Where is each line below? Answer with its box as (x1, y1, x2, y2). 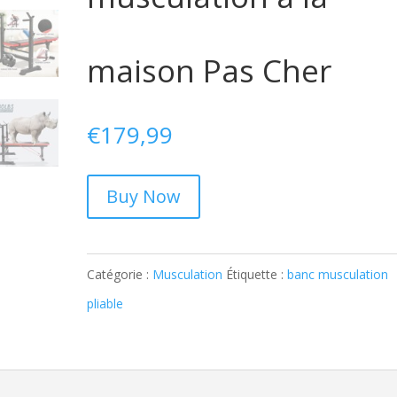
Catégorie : (87, 266, 153, 283)
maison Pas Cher (87, 50, 332, 91)
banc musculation (287, 266, 389, 283)
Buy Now (106, 184, 182, 208)
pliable (87, 295, 124, 312)
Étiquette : (226, 266, 288, 283)
